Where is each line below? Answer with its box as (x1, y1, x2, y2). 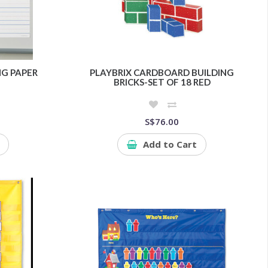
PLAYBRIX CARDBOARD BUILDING (90, 66, 234, 78)
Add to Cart (143, 138, 197, 150)
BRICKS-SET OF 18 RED (113, 76, 211, 87)
